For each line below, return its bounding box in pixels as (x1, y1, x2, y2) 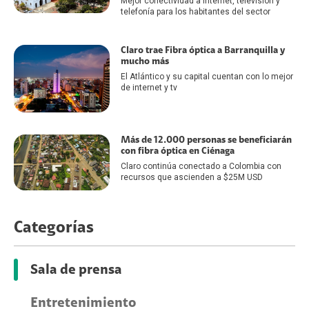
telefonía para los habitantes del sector (120, 6, 270, 17)
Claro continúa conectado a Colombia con (120, 161, 281, 172)
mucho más (120, 56, 169, 66)
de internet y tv (120, 82, 177, 92)
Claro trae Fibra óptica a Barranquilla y (120, 45, 285, 55)
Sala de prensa (30, 262, 122, 277)
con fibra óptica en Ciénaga (120, 146, 235, 157)
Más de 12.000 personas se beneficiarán (120, 135, 292, 146)
